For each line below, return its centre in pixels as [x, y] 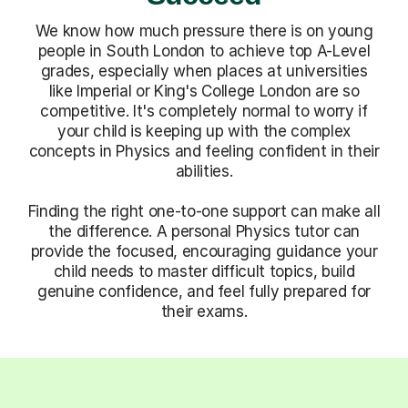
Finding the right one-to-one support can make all [204, 211]
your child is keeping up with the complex [204, 131]
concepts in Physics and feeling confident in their [204, 151]
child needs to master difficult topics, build [204, 271]
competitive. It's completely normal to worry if [204, 111]
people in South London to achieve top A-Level [204, 51]
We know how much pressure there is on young [204, 31]
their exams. [204, 311]
